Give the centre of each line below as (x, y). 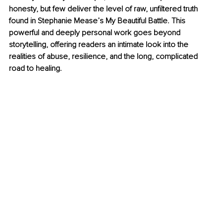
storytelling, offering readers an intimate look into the (100, 45)
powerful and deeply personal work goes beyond (96, 33)
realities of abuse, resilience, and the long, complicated (104, 57)
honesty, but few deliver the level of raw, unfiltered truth (104, 9)
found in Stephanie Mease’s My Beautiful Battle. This (98, 21)
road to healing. (35, 69)
